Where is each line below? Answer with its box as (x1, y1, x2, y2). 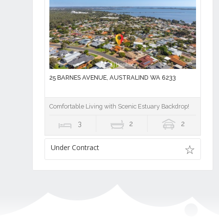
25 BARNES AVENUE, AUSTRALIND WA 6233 (49, 74, 176, 82)
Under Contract (50, 143, 99, 153)
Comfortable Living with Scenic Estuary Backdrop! (49, 103, 189, 110)
